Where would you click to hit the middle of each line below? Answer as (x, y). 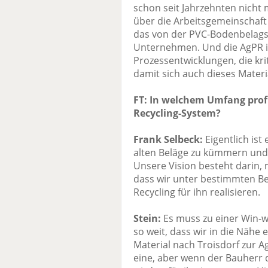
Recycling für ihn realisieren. (197, 192)
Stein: (147, 219)
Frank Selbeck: (168, 140)
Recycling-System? (177, 113)
